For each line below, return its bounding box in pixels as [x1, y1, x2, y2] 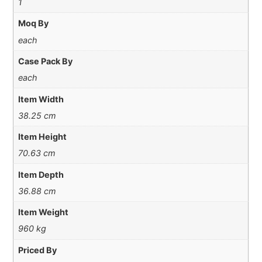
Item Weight [18, 207, 68, 218]
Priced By [18, 244, 57, 255]
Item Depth [18, 169, 64, 180]
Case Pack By [18, 56, 73, 66]
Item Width [18, 94, 64, 104]
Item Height [18, 132, 67, 142]
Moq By [18, 18, 49, 29]
